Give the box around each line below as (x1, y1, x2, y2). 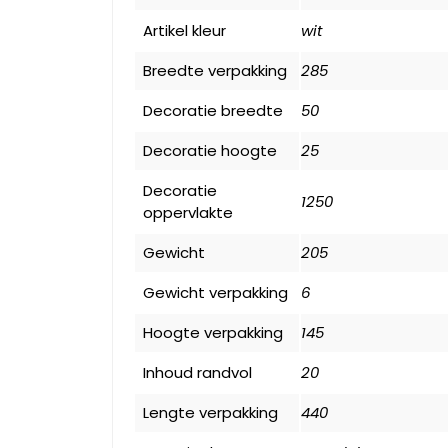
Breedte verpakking (143, 59, 287, 81)
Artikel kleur (143, 19, 226, 41)
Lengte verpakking (143, 401, 278, 423)
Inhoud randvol (143, 361, 252, 383)
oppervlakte (143, 201, 233, 223)
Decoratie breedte (143, 99, 283, 121)
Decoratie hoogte (143, 139, 277, 161)
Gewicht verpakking (143, 281, 288, 303)
